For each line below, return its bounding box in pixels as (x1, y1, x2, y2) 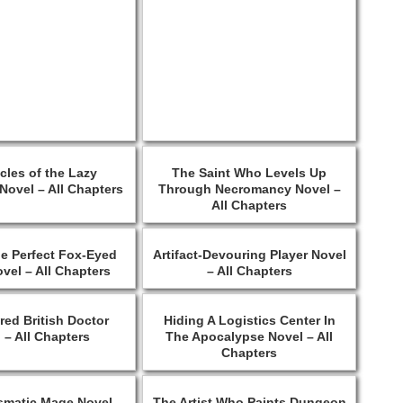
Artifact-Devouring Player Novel (152, 246, 346, 262)
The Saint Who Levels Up (172, 165, 327, 180)
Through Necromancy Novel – (157, 181, 341, 196)
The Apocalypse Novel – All (166, 328, 334, 344)
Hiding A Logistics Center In (163, 312, 336, 327)
